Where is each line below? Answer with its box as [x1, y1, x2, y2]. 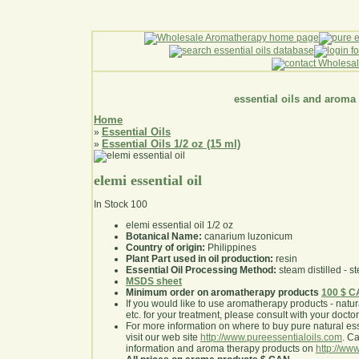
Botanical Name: [126, 231, 202, 243]
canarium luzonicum [202, 231, 292, 243]
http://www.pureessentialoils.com [200, 332, 342, 344]
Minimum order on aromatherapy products [126, 287, 319, 299]
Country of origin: [126, 242, 205, 254]
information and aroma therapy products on [126, 343, 316, 355]
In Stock [94, 199, 128, 211]
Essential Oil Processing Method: [126, 264, 276, 276]
